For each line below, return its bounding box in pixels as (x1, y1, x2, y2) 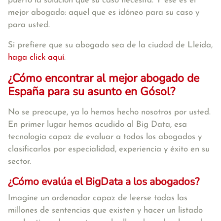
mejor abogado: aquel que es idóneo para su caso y (8, 8, 199, 17)
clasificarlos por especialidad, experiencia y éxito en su (8, 145, 210, 153)
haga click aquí (8, 53, 64, 62)
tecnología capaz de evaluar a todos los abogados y (8, 133, 202, 141)
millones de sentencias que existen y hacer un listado (8, 206, 203, 215)
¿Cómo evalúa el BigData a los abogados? (8, 175, 199, 188)
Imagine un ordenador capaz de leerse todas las (8, 194, 187, 202)
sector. (8, 157, 31, 166)
